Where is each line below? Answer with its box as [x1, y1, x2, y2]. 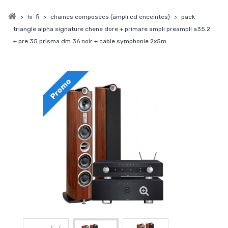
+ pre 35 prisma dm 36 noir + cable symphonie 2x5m [13, 38, 166, 45]
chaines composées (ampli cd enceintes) [50, 13, 170, 21]
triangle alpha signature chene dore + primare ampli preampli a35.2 [13, 25, 210, 33]
